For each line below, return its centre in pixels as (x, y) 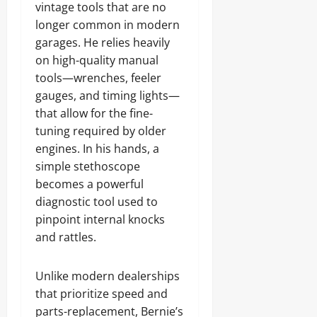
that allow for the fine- (94, 113)
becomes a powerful (90, 184)
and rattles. (66, 237)
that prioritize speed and (102, 294)
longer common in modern (108, 25)
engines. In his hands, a (97, 149)
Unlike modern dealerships (108, 276)
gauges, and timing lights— (108, 96)
